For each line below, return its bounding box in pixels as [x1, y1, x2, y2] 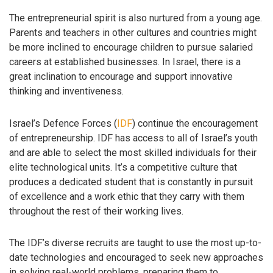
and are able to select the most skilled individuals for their [9, 146, 257, 158]
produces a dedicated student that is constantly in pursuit [9, 175, 253, 188]
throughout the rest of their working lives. [9, 205, 183, 217]
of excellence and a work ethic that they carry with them [9, 190, 244, 202]
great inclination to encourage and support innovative [9, 70, 233, 82]
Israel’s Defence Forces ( [9, 117, 117, 129]
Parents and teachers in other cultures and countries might [9, 26, 257, 38]
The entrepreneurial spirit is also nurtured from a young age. [9, 12, 262, 24]
